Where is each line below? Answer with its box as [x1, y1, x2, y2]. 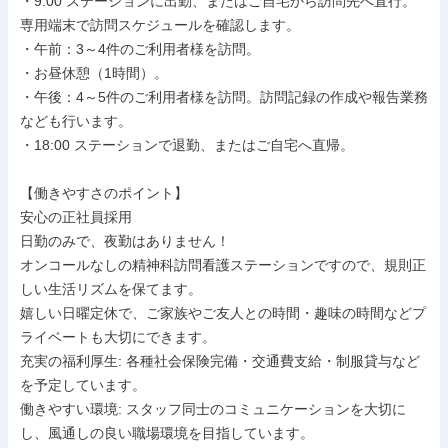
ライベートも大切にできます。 [20, 329, 216, 345]
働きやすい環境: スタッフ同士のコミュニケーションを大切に [20, 401, 406, 417]
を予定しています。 [20, 377, 146, 393]
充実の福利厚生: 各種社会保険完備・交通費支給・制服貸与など [20, 353, 420, 369]
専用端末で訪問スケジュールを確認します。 [20, 17, 300, 33]
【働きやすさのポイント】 [20, 185, 188, 201]
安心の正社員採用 [20, 209, 132, 225]
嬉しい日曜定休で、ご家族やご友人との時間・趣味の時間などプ [20, 305, 426, 321]
